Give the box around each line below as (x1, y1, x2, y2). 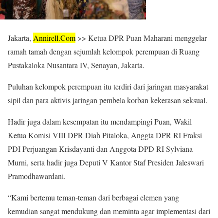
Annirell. (33, 33, 60, 43)
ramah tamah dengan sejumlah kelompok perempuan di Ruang (8, 46, 200, 56)
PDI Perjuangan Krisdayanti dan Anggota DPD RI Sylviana (8, 144, 193, 154)
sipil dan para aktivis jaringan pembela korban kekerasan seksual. (8, 95, 207, 105)
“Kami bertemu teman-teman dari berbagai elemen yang (8, 192, 179, 202)
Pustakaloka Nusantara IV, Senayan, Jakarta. (8, 60, 145, 70)
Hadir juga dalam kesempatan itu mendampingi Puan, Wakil (8, 116, 192, 127)
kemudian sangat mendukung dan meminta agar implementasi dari (8, 206, 210, 216)
